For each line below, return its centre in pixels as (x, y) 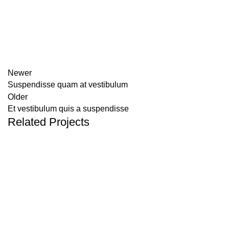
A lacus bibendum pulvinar (73, 209)
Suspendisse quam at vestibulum (68, 85)
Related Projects (49, 122)
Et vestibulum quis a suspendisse (68, 109)
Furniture (33, 185)
